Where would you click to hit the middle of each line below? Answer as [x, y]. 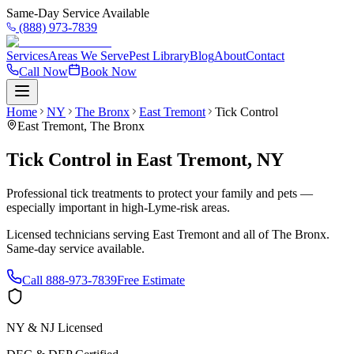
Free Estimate [151, 280]
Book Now [109, 72]
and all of [245, 234]
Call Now [43, 72]
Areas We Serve [88, 56]
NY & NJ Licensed [55, 327]
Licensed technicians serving [79, 234]
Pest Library [159, 56]
